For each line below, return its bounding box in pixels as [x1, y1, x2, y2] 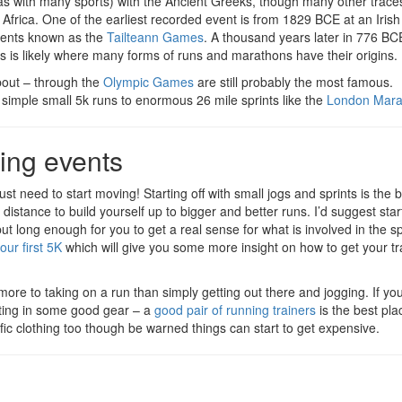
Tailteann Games [107, 28, 204, 47]
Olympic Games [103, 73, 194, 92]
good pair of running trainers [154, 301, 316, 319]
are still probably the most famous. [194, 73, 393, 92]
